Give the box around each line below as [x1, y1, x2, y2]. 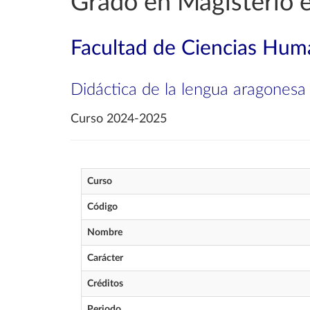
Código [87, 202, 118, 212]
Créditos [87, 279, 123, 289]
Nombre [87, 228, 122, 237]
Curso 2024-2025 [71, 113, 167, 125]
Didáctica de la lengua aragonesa [71, 82, 306, 98]
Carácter [87, 253, 123, 263]
